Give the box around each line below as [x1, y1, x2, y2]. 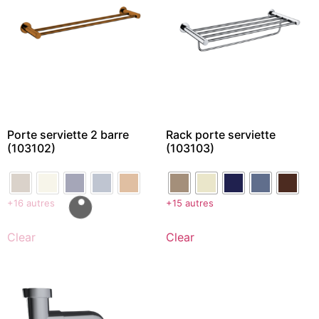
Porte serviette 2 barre [7, 127, 129, 142]
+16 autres [7, 197, 55, 209]
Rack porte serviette [165, 127, 276, 142]
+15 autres [165, 197, 214, 209]
